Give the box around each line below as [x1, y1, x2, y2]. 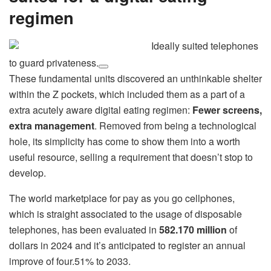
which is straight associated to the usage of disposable [9, 207, 242, 221]
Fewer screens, [192, 103, 262, 117]
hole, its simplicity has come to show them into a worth [9, 134, 240, 149]
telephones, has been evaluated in [9, 223, 159, 237]
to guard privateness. [9, 56, 99, 70]
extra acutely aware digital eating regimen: [9, 103, 192, 117]
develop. [9, 166, 46, 180]
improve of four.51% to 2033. [9, 254, 131, 269]
